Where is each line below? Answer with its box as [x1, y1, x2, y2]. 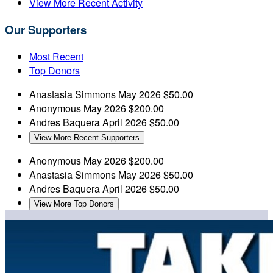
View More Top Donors [34, 199, 114, 208]
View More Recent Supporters [34, 132, 140, 142]
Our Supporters [5, 21, 87, 38]
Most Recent [29, 49, 83, 63]
